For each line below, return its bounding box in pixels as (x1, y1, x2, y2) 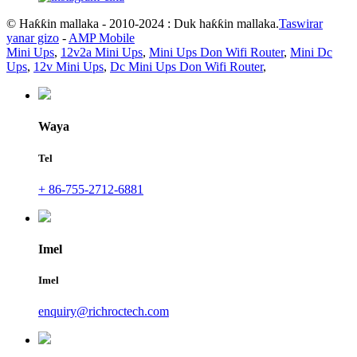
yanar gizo (6, 31, 59, 45)
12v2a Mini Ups (61, 45, 143, 60)
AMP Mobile (69, 31, 135, 45)
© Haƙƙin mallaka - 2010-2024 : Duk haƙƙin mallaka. (6, 17, 279, 31)
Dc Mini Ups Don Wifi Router (110, 60, 263, 74)
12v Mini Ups (33, 60, 104, 74)
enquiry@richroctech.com (38, 304, 169, 319)
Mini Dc (290, 45, 332, 60)
